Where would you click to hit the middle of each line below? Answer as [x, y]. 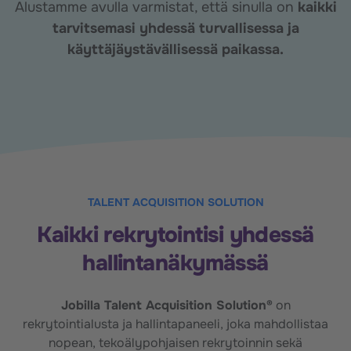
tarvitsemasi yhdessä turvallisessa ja [175, 28]
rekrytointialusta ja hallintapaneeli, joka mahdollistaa [175, 324]
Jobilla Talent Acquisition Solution [163, 305]
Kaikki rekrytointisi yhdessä [175, 235]
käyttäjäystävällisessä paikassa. [175, 49]
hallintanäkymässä [175, 263]
